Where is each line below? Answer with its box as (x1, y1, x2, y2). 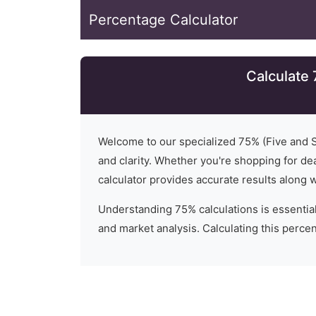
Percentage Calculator (89, 11, 238, 28)
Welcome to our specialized (98, 135, 238, 148)
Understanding (98, 202, 175, 216)
